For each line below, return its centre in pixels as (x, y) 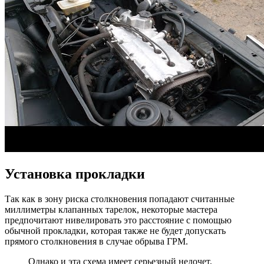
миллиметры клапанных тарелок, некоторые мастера (111, 209)
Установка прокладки (75, 174)
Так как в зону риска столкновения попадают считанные (120, 199)
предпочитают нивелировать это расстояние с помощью (118, 220)
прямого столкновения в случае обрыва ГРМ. (96, 241)
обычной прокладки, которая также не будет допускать (115, 230)
